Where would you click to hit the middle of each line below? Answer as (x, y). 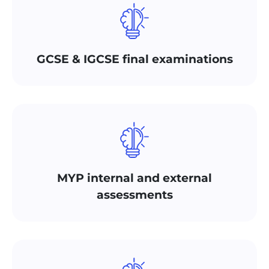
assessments (134, 195)
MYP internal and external (134, 178)
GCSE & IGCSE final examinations (134, 59)
